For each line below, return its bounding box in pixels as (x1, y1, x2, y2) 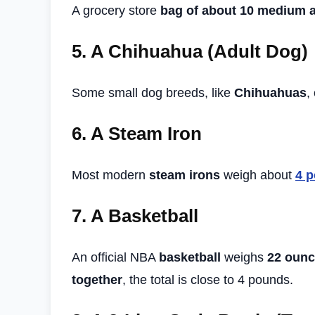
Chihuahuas (234, 85, 307, 100)
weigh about (220, 167, 295, 182)
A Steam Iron (91, 122, 202, 144)
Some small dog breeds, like (72, 85, 234, 100)
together (72, 272, 122, 287)
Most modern (72, 167, 149, 182)
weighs (221, 250, 267, 264)
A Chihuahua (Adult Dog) (91, 40, 308, 62)
